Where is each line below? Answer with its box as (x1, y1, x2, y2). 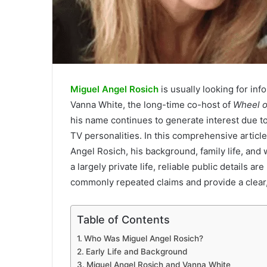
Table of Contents (77, 213, 170, 226)
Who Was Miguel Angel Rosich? (83, 234, 203, 244)
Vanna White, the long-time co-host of (70, 99, 233, 111)
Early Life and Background (85, 247, 187, 257)
